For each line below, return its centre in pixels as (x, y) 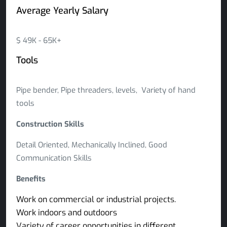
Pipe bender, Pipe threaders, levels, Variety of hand (106, 90)
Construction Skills (50, 124)
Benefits (31, 179)
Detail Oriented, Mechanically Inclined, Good (92, 145)
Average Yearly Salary (62, 11)
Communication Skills (54, 158)
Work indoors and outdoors (67, 213)
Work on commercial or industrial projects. (96, 199)
